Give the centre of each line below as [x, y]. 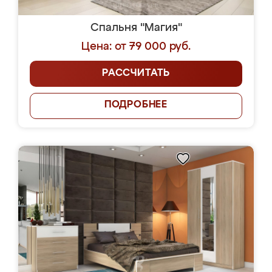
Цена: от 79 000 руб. [136, 47]
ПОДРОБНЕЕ [136, 105]
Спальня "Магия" [136, 28]
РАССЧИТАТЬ [136, 73]
